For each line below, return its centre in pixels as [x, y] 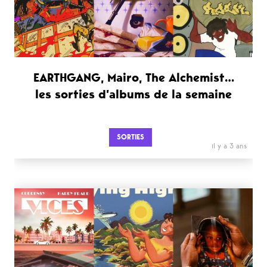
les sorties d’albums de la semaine [133, 94]
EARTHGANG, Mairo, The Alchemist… [133, 77]
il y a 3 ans [229, 146]
